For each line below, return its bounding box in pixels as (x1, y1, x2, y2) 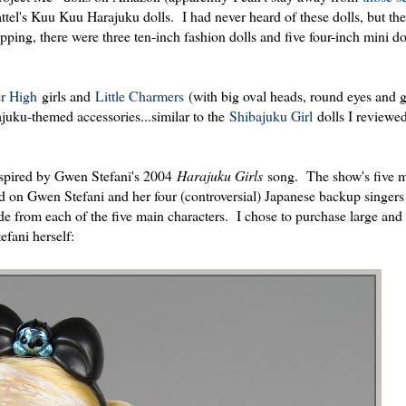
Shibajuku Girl (229, 106, 313, 126)
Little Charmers (95, 86, 184, 106)
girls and (37, 86, 95, 106)
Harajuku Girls (177, 166, 263, 186)
